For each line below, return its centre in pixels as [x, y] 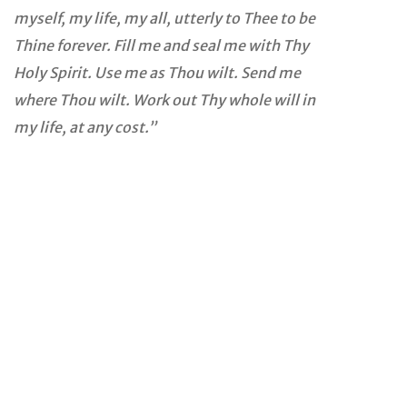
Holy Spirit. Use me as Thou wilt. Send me [157, 73]
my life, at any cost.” [85, 128]
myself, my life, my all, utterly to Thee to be [164, 19]
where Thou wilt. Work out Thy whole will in [164, 100]
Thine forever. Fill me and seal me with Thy [161, 46]
